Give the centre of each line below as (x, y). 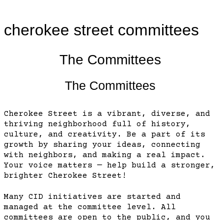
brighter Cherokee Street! (68, 176)
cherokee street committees (101, 30)
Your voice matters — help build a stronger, (110, 166)
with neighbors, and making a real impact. (105, 155)
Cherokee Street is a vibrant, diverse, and (107, 114)
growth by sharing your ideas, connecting (102, 145)
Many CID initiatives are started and (92, 197)
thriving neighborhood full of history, (97, 124)
